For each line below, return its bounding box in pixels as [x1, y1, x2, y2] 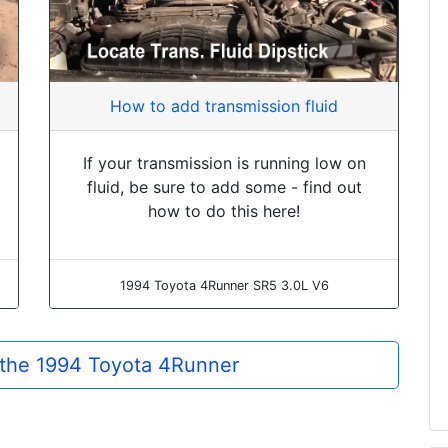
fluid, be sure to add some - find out [86, 176, 362, 197]
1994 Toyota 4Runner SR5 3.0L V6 [119, 277, 329, 293]
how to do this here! [148, 200, 300, 221]
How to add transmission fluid [110, 95, 338, 116]
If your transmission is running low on [82, 152, 366, 173]
